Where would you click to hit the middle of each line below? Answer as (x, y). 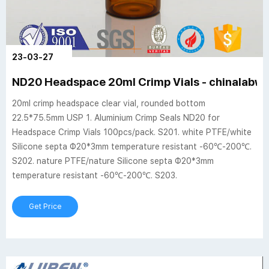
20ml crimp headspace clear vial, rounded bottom (109, 103)
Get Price (45, 207)
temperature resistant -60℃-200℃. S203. (95, 175)
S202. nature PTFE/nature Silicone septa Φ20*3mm (113, 161)
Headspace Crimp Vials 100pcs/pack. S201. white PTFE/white (132, 132)
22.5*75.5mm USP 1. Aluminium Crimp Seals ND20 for (116, 118)
